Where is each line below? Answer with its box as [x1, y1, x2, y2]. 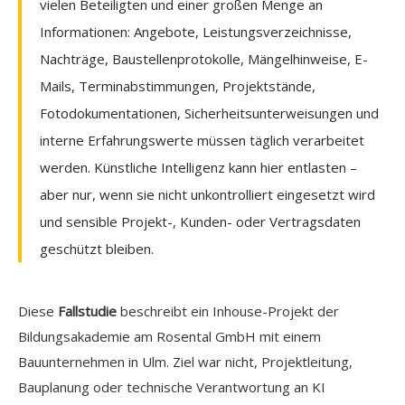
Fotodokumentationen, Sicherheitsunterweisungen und [40, 103, 379, 122]
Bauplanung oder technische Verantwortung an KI [18, 377, 325, 396]
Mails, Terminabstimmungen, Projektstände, [40, 76, 316, 95]
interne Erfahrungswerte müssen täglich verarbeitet [40, 130, 364, 149]
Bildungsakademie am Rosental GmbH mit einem [18, 326, 321, 345]
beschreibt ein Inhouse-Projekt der [117, 301, 339, 320]
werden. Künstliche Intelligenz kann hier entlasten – [40, 157, 357, 176]
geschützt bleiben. [40, 239, 154, 258]
